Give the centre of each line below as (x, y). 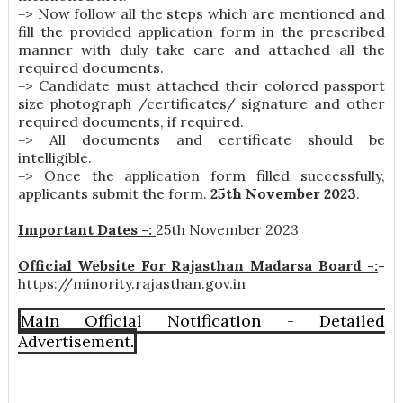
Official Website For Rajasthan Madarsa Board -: (198, 266)
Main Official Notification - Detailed (203, 321)
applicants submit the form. (114, 194)
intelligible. (54, 158)
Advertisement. (76, 342)
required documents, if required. (130, 122)
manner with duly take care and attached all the (201, 50)
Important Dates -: (86, 230)
